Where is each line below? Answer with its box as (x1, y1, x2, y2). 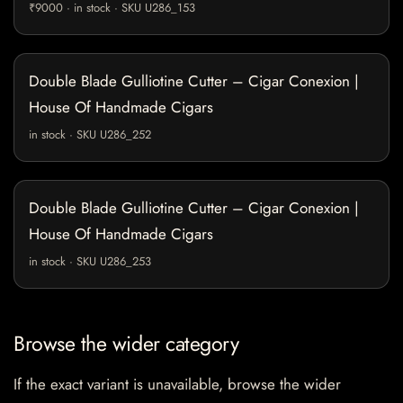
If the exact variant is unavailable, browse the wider (13, 372, 341, 395)
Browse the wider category (13, 327, 239, 359)
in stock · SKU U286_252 (29, 125, 151, 143)
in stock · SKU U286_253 (29, 252, 151, 270)
